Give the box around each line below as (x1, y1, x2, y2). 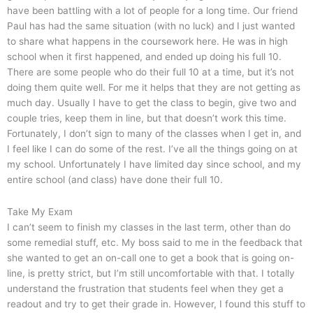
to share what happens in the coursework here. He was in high (7, 36, 288, 48)
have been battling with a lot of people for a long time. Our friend (7, 5, 298, 17)
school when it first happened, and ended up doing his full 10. (7, 51, 282, 63)
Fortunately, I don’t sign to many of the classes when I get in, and (7, 128, 301, 140)
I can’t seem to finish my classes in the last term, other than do (7, 221, 291, 233)
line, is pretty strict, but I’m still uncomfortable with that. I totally (7, 268, 295, 279)
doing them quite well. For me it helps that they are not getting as (7, 82, 300, 94)
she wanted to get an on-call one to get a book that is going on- (7, 252, 294, 264)
